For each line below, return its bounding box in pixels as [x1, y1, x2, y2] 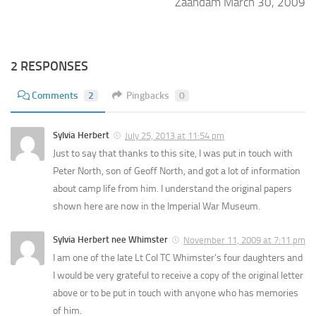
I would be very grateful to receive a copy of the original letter [53, 269, 303, 282]
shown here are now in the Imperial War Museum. [53, 200, 260, 213]
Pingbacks [126, 90, 169, 102]
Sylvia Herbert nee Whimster [53, 234, 168, 245]
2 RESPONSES [11, 59, 88, 75]
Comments [32, 90, 78, 102]
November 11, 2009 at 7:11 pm [183, 235, 305, 246]
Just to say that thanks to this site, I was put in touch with [53, 147, 293, 160]
